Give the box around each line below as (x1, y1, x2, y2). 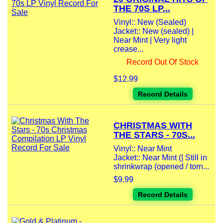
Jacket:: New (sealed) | (113, 27, 194, 36)
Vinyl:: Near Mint (113, 144, 172, 153)
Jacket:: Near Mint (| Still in (113, 153, 207, 162)
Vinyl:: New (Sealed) (113, 18, 186, 27)
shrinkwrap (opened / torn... (113, 162, 209, 171)
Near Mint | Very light (113, 36, 187, 45)
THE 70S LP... (113, 3, 170, 14)
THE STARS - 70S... (113, 130, 195, 140)
